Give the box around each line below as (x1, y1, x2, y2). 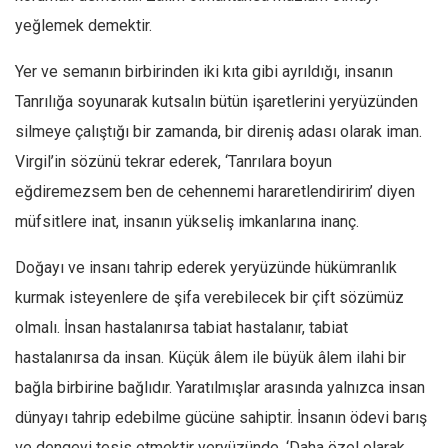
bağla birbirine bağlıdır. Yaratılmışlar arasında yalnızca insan (15, 378, 425, 397)
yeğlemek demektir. (15, 16, 152, 35)
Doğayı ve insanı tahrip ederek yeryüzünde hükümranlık (15, 258, 397, 277)
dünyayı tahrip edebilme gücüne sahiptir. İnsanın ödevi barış (15, 408, 427, 427)
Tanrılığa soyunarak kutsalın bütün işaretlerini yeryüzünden (15, 92, 418, 111)
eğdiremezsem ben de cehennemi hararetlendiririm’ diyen (15, 182, 415, 201)
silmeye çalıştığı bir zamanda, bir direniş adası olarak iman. (15, 122, 422, 141)
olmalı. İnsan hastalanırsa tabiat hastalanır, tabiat (15, 318, 348, 337)
